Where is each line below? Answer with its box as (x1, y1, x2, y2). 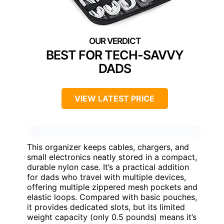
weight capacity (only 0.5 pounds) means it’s (27, 212, 196, 222)
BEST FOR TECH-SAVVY (45, 47, 183, 63)
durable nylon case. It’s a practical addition (27, 162, 189, 172)
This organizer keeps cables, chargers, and (27, 142, 189, 152)
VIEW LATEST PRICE (74, 93, 154, 104)
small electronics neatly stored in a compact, (27, 152, 197, 162)
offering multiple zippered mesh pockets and (27, 182, 197, 192)
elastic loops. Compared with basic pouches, (27, 192, 197, 202)
